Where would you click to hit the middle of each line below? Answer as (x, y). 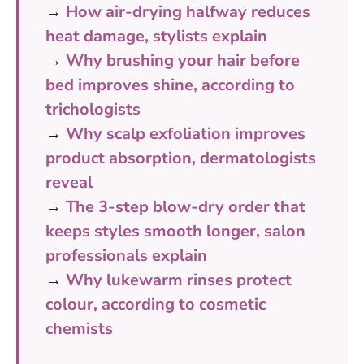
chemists (79, 328)
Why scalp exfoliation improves (186, 133)
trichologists (93, 109)
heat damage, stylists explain (156, 36)
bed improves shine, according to (170, 84)
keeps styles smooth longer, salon (175, 231)
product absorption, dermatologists (181, 158)
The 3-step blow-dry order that (186, 206)
